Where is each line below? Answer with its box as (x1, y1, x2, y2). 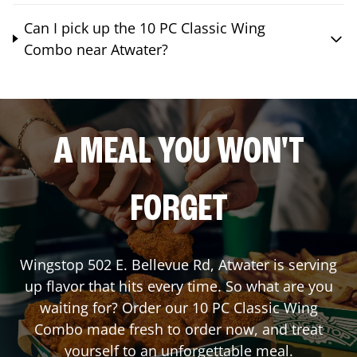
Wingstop (20, 254, 88, 274)
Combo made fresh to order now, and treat (34, 319, 323, 339)
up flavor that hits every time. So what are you (24, 276, 333, 296)
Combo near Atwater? (24, 39, 169, 59)
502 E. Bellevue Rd (88, 254, 210, 274)
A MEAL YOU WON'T (53, 133, 304, 172)
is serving (269, 254, 337, 274)
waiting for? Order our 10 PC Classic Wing (39, 297, 318, 317)
